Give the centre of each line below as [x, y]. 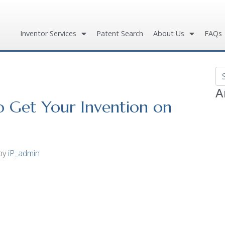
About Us [169, 33]
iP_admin [23, 153]
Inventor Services [48, 33]
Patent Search [120, 33]
